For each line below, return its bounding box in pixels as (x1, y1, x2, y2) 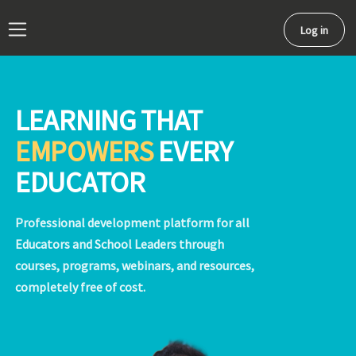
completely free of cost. (15, 279, 145, 295)
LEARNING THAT (15, 103, 203, 138)
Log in (300, 22, 328, 37)
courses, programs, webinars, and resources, (15, 257, 254, 273)
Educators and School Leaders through (15, 236, 224, 252)
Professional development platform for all (15, 215, 250, 230)
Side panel (17, 37, 85, 56)
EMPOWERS (15, 133, 153, 169)
